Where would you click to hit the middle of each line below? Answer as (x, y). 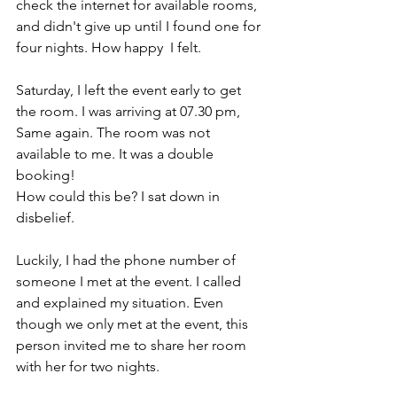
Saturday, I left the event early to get (130, 90)
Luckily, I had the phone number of (128, 260)
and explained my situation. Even (121, 303)
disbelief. (47, 218)
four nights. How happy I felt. (109, 47)
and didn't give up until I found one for (140, 26)
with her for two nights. (90, 366)
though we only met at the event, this (134, 324)
